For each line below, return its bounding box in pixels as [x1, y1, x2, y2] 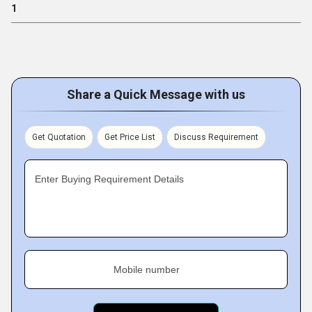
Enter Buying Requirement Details [35, 173, 184, 185]
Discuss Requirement [174, 132, 258, 142]
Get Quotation [32, 132, 86, 142]
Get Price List [104, 132, 155, 142]
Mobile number [114, 263, 180, 275]
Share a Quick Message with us [67, 86, 245, 102]
